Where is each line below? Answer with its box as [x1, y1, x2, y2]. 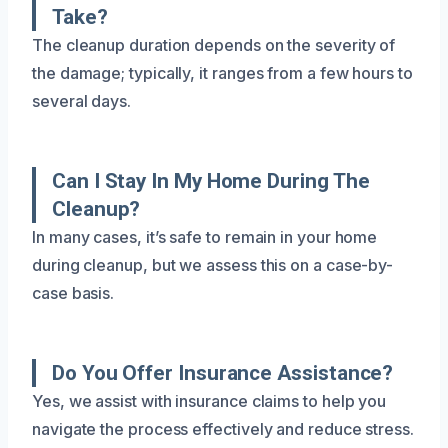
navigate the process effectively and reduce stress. [32, 418, 414, 439]
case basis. [32, 282, 115, 303]
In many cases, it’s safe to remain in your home [32, 226, 378, 247]
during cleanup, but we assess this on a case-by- [32, 254, 394, 275]
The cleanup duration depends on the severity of [32, 34, 396, 55]
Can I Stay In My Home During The [52, 168, 370, 193]
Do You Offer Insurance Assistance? [52, 360, 394, 385]
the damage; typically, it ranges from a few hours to [32, 62, 413, 83]
